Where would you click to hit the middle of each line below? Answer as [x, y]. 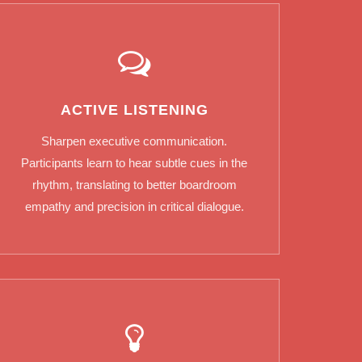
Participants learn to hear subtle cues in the [134, 163]
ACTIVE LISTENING [134, 110]
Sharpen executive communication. [134, 141]
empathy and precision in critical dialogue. [134, 207]
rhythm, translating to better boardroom [134, 185]
